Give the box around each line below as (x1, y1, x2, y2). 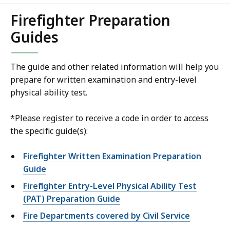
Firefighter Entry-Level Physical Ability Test (23, 180, 197, 192)
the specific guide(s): (10, 125, 90, 137)
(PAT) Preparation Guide (23, 193, 120, 205)
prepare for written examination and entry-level (10, 74, 197, 86)
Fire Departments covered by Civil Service (23, 210, 190, 222)
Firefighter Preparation (10, 10, 170, 30)
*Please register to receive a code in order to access (10, 112, 208, 124)
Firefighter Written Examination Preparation (23, 150, 201, 162)
